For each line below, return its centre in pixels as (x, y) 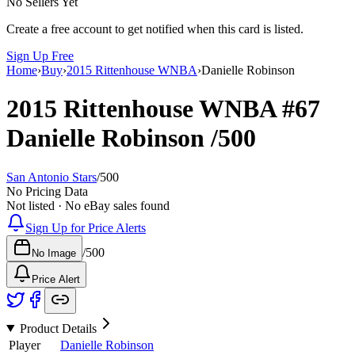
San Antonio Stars (52, 177)
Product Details (58, 328)
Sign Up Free (40, 55)
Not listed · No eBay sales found (88, 205)
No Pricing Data (47, 191)
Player (25, 345)
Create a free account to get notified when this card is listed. (155, 29)
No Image (54, 253)
